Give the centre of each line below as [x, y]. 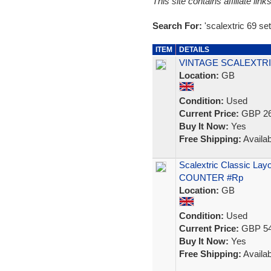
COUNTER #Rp [211, 178]
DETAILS [194, 50]
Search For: [178, 26]
